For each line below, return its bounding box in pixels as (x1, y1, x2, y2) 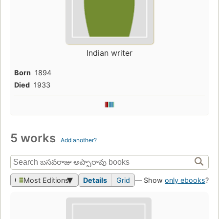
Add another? (61, 136, 97, 144)
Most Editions (23, 175, 69, 184)
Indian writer (87, 47, 132, 58)
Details (83, 175, 107, 184)
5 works (10, 131, 59, 145)
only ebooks (165, 175, 205, 184)
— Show (135, 175, 165, 184)
